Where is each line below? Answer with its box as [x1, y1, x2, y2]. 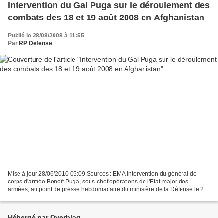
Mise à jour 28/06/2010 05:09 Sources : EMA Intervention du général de [8, 170, 197, 177]
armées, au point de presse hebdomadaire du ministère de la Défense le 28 [8, 185, 207, 193]
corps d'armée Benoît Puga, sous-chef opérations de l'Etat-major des [8, 178, 188, 185]
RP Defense [19, 40, 52, 47]
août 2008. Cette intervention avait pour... [8, 193, 116, 200]
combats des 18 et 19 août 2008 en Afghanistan [8, 13, 204, 23]
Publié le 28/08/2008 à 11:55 [8, 32, 84, 39]
